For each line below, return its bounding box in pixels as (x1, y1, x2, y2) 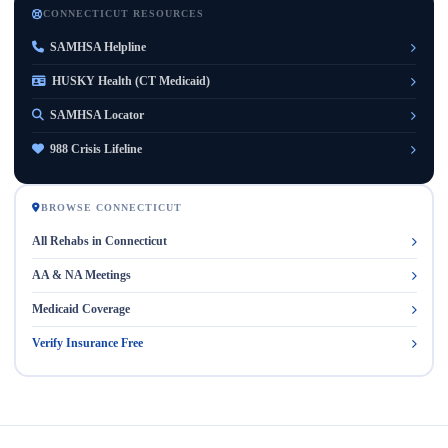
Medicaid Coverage (31, 301, 130, 316)
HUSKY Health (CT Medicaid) (52, 74, 210, 88)
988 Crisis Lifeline (50, 142, 142, 156)
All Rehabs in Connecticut (31, 233, 167, 248)
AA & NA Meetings (31, 267, 131, 282)
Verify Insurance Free (31, 335, 143, 350)
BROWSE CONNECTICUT (40, 201, 182, 213)
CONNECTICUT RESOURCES (43, 8, 204, 19)
